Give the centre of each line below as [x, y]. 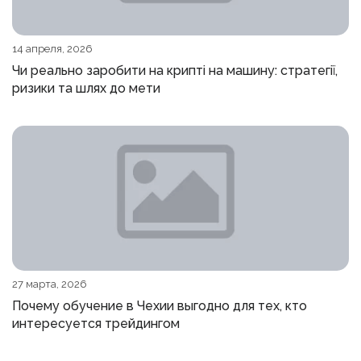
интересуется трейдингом [96, 324]
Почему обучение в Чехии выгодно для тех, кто [160, 306]
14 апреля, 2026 [52, 49]
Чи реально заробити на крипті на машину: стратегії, [175, 71]
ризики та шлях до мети [86, 88]
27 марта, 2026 [50, 284]
